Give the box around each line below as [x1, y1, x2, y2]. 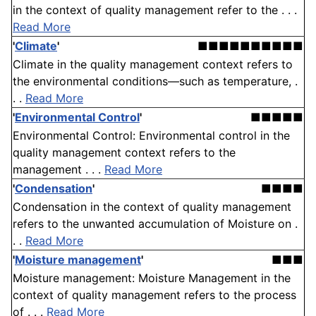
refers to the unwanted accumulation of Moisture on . [13, 217, 298, 231]
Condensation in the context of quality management [13, 200, 291, 214]
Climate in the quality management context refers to [13, 57, 293, 72]
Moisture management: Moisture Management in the [13, 271, 291, 286]
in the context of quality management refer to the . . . [13, 3, 297, 18]
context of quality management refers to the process [13, 288, 296, 303]
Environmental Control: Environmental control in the [13, 128, 290, 143]
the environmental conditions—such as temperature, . [13, 74, 298, 89]
